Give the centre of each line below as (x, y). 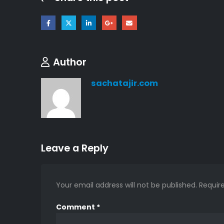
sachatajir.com (124, 83)
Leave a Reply (75, 148)
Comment (76, 207)
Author (70, 62)
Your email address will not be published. (126, 185)
